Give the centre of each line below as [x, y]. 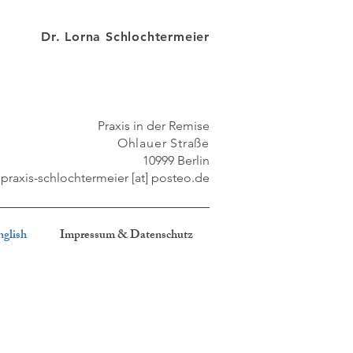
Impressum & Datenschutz [126, 236]
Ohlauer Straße [163, 143]
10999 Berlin [176, 160]
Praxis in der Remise [154, 126]
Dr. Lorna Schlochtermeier [125, 37]
